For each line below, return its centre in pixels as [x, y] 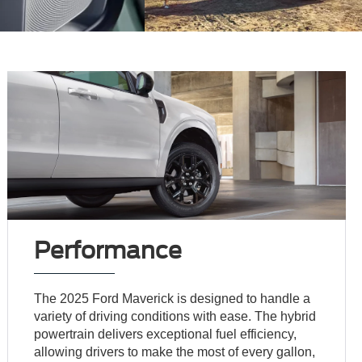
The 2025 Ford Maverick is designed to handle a [173, 298]
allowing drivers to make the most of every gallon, [175, 351]
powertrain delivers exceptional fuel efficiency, [166, 334]
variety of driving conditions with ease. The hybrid [175, 316]
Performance [108, 250]
